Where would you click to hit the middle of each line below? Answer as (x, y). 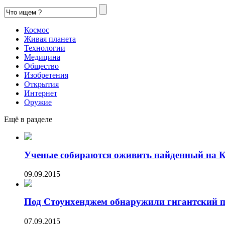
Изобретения (46, 75)
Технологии (45, 48)
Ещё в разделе (28, 119)
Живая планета (50, 39)
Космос (37, 30)
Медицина (42, 57)
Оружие (38, 102)
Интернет (41, 93)
